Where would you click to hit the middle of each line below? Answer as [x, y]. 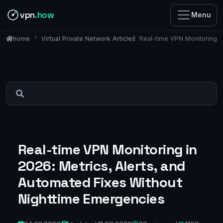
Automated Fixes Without [100, 182]
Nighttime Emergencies [91, 198]
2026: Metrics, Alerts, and [102, 166]
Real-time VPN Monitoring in [108, 149]
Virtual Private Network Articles [88, 38]
